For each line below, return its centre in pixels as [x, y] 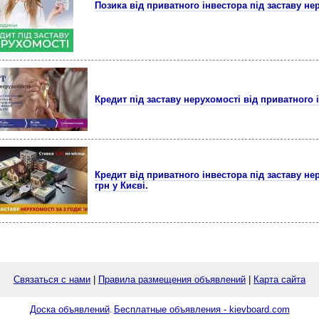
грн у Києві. [121, 185]
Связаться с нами [52, 279]
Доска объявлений [69, 309]
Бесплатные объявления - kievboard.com [202, 309]
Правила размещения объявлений [172, 279]
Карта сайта [279, 279]
